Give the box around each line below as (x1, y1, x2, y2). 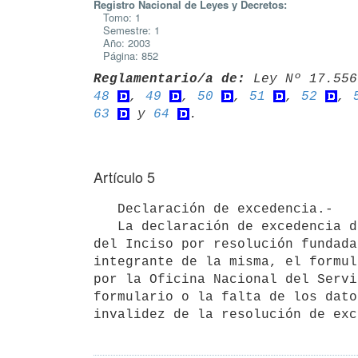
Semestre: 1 (93, 22, 160, 38)
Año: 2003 (93, 35, 150, 50)
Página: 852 (93, 48, 158, 63)
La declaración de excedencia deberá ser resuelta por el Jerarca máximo (93, 219, 117, 234)
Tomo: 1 (93, 10, 141, 25)
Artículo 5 (93, 166, 155, 187)
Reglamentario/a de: (93, 71, 245, 86)
